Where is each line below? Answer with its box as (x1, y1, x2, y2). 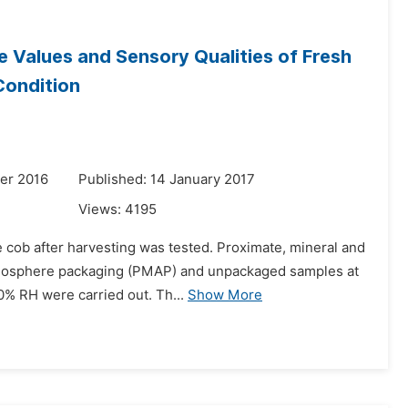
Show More (188, 287, 262, 303)
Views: (78, 201, 125, 218)
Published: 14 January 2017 (78, 171, 255, 188)
